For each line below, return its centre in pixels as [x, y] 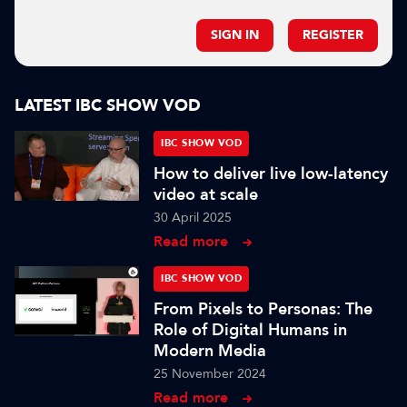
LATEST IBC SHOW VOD [108, 106]
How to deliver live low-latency [271, 174]
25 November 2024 [210, 374]
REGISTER [333, 35]
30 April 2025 [193, 218]
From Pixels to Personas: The [263, 309]
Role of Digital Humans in [251, 330]
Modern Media [210, 351]
